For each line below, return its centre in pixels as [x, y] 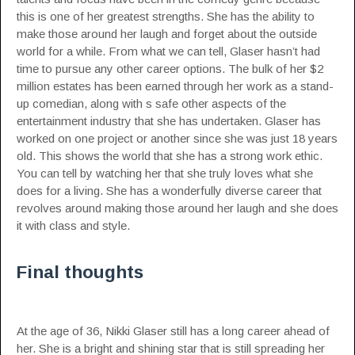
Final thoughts [80, 272]
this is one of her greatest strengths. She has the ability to [166, 16]
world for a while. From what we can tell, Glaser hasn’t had [168, 51]
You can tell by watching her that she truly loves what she [165, 173]
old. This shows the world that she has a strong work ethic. [170, 156]
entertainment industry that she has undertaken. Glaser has [169, 121]
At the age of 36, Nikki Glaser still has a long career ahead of [173, 331]
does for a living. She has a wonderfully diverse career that [169, 191]
